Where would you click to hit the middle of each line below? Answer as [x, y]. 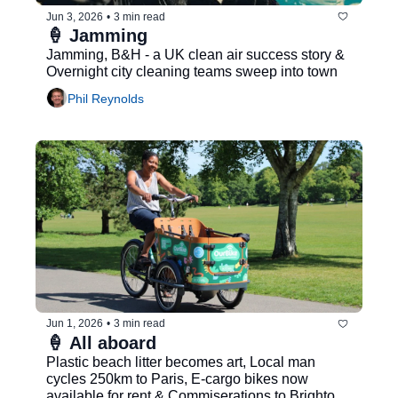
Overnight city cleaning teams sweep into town [192, 72]
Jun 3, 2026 [75, 16]
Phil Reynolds [106, 98]
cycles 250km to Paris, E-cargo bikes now [177, 378]
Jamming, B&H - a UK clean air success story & [195, 55]
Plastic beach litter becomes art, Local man [181, 362]
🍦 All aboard [101, 342]
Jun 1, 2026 [75, 324]
